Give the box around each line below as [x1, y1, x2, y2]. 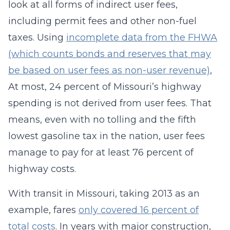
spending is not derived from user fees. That [8, 98, 212, 109]
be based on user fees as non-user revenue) [8, 65, 210, 76]
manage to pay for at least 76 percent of [8, 147, 194, 158]
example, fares [8, 204, 79, 216]
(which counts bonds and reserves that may [8, 48, 211, 60]
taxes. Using [8, 32, 66, 43]
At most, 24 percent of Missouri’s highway [8, 81, 201, 92]
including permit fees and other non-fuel [8, 15, 197, 27]
